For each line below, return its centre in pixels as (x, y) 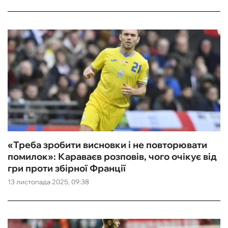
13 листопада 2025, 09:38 (48, 182)
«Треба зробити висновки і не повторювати (107, 145)
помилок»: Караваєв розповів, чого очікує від (112, 156)
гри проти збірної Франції (67, 168)
